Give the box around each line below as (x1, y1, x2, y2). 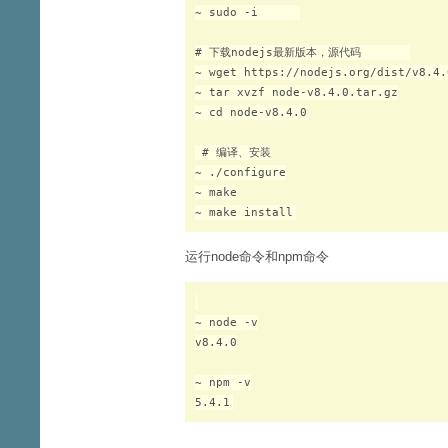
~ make (195, 186, 237, 199)
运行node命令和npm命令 (185, 249, 329, 264)
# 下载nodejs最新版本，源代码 (195, 46, 410, 59)
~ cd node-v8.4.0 (195, 106, 307, 119)
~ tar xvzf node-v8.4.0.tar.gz (195, 86, 398, 99)
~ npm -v (195, 376, 251, 389)
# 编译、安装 (195, 146, 271, 159)
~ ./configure (195, 166, 286, 179)
